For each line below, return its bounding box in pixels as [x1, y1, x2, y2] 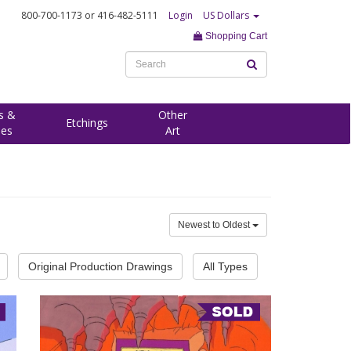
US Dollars [203, 9, 251, 22]
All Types [203, 260, 248, 273]
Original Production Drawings [28, 260, 172, 273]
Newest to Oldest [178, 219, 252, 230]
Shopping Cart [203, 31, 267, 42]
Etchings [66, 115, 108, 130]
